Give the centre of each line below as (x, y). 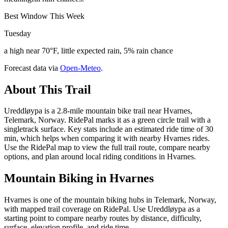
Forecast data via (31, 68)
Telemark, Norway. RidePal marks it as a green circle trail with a (107, 120)
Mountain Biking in (57, 178)
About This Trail (48, 89)
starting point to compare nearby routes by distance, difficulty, (103, 218)
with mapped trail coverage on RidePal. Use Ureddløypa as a (102, 209)
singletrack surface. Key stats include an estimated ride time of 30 (109, 129)
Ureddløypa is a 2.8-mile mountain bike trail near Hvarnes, (98, 111)
